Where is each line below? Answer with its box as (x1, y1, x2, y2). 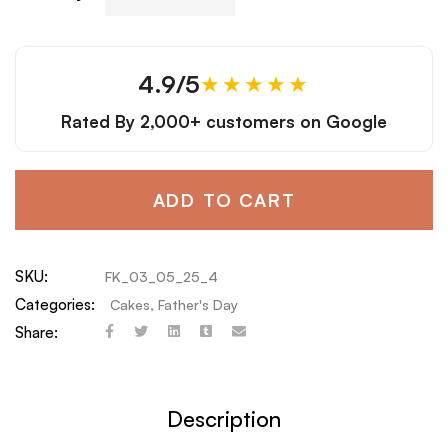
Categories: (15, 294, 95, 314)
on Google (295, 110, 387, 132)
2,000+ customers (140, 110, 295, 132)
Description (167, 404, 281, 432)
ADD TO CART (152, 188, 296, 211)
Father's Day (158, 295, 238, 313)
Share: (15, 322, 58, 342)
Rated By (61, 110, 140, 132)
